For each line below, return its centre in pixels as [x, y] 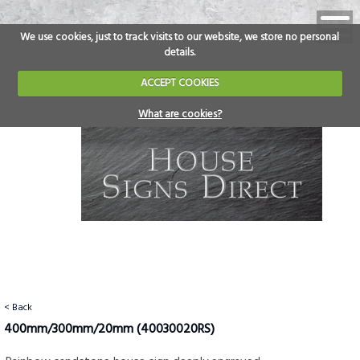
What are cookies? [180, 114]
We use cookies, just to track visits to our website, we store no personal [180, 37]
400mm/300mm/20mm [70, 330]
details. [180, 52]
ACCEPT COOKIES [180, 83]
